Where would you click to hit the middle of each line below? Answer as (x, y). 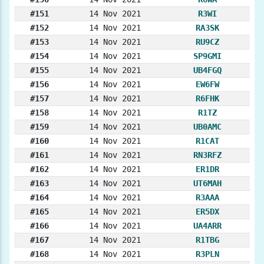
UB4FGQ (207, 70)
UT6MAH (207, 184)
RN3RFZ (207, 155)
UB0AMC (207, 127)
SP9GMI (207, 56)
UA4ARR (207, 226)
